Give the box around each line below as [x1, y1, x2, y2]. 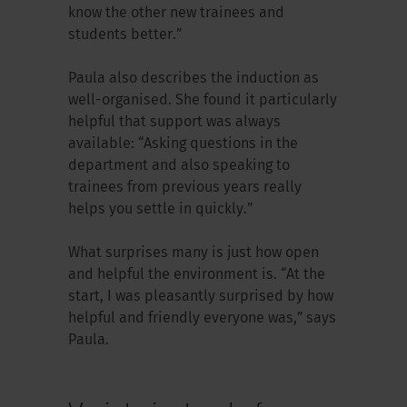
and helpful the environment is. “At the [67, 267, 325, 283]
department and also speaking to [67, 158, 290, 174]
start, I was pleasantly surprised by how [67, 289, 333, 304]
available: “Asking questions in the [67, 136, 298, 152]
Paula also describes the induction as [67, 71, 319, 86]
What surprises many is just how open [67, 245, 319, 261]
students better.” [67, 27, 185, 43]
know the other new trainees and [67, 5, 284, 21]
